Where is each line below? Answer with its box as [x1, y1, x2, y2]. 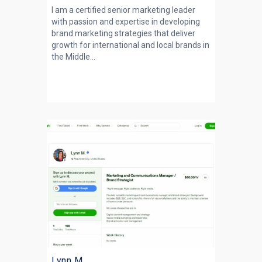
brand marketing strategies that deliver [51, 29, 195, 38]
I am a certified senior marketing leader [51, 5, 195, 15]
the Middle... [51, 52, 95, 61]
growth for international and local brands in [51, 40, 209, 50]
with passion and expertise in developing [51, 17, 200, 26]
